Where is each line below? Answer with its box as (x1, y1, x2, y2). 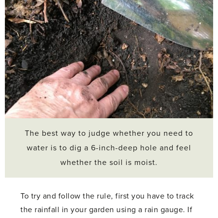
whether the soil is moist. (60, 157, 158, 167)
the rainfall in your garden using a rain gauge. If (20, 204, 193, 215)
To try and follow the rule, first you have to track (20, 191, 194, 201)
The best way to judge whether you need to (25, 128, 193, 138)
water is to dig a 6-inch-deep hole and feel (27, 143, 191, 153)
